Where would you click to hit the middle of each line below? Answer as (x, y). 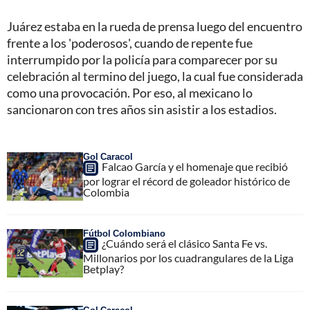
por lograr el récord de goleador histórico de (186, 181)
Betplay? (103, 269)
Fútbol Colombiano (124, 234)
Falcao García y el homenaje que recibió (195, 167)
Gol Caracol (108, 157)
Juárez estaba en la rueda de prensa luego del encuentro (155, 27)
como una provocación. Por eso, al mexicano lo (130, 93)
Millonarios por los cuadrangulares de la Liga (188, 258)
